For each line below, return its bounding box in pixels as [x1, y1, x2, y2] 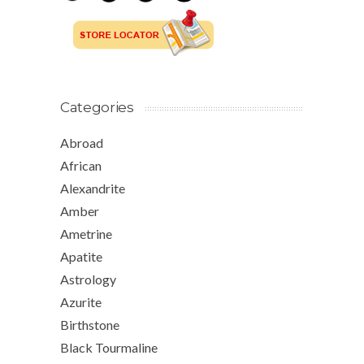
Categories [60, 99, 134, 116]
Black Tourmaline [60, 340, 158, 356]
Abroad [60, 135, 103, 151]
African [60, 158, 102, 174]
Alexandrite [60, 180, 125, 197]
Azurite [60, 294, 102, 310]
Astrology [60, 271, 116, 288]
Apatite [60, 249, 102, 265]
